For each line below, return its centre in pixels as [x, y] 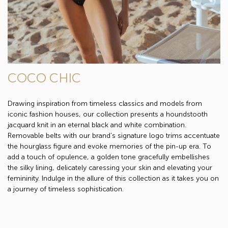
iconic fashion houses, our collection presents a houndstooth [108, 114]
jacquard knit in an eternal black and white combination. [97, 125]
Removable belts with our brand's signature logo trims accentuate [114, 135]
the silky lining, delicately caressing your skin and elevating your [110, 167]
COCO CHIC [44, 78]
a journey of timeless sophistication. [66, 189]
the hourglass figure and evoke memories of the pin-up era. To [109, 146]
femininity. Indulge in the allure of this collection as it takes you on [113, 178]
